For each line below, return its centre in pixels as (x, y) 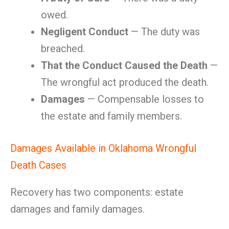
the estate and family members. (111, 116)
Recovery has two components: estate (97, 192)
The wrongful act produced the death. (125, 82)
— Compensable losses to (144, 99)
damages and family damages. (77, 209)
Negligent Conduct (85, 32)
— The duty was (164, 32)
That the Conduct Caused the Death (124, 65)
